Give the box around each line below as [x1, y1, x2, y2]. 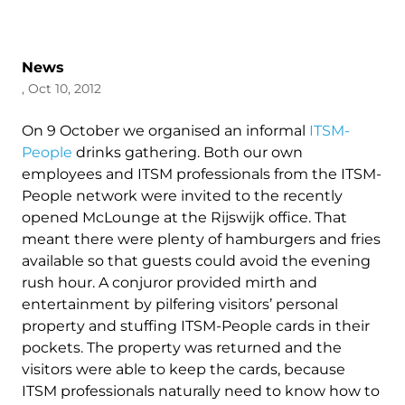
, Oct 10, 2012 [22, 80, 101, 97]
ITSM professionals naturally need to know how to [22, 382, 380, 400]
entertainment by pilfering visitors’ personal [22, 296, 338, 313]
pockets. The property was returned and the [22, 339, 342, 356]
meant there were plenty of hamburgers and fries [22, 231, 381, 248]
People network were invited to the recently [22, 187, 343, 204]
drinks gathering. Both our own [72, 144, 303, 161]
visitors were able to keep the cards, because [22, 361, 345, 378]
